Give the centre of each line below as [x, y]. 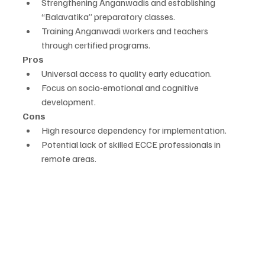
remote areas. [69, 159]
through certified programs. [96, 45]
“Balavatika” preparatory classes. [108, 17]
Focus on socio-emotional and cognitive [121, 88]
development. [69, 102]
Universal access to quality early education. [127, 74]
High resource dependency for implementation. [134, 130]
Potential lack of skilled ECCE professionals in [132, 145]
